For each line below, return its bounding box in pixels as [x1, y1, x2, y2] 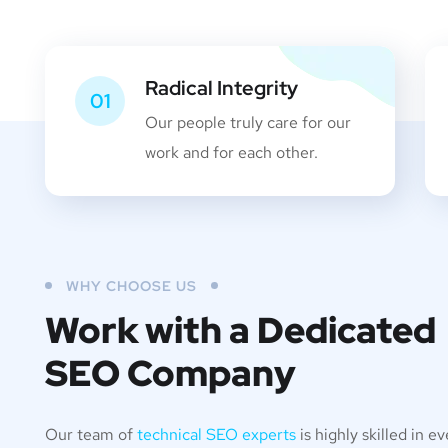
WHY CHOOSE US [66, 277, 197, 295]
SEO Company [45, 349, 296, 397]
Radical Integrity [145, 75, 298, 101]
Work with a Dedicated [45, 306, 436, 354]
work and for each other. [145, 142, 318, 163]
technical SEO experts [137, 424, 296, 445]
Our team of [45, 424, 137, 445]
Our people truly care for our [145, 112, 351, 133]
